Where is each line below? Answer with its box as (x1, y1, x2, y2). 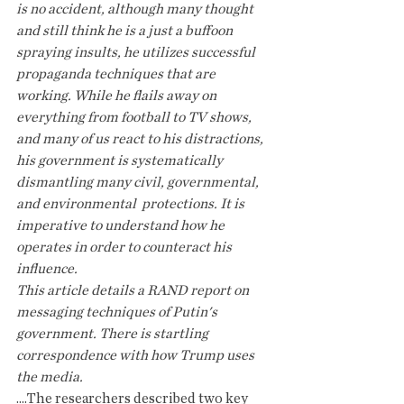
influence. (16, 262, 78, 276)
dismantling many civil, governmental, (16, 175, 262, 189)
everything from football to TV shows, (16, 110, 254, 124)
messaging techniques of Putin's (16, 305, 220, 319)
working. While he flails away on (16, 88, 219, 103)
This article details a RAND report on (16, 283, 252, 298)
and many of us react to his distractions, (16, 132, 266, 146)
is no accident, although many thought (16, 2, 256, 16)
